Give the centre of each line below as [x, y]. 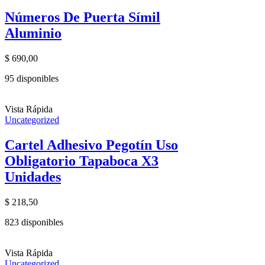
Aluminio [33, 33]
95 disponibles [32, 79]
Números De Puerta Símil [83, 17]
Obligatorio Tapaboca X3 [82, 161]
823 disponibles [34, 222]
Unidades [33, 177]
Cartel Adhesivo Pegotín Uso [91, 145]
